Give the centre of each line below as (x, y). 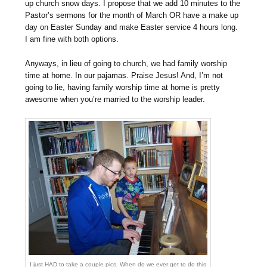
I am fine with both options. (72, 39)
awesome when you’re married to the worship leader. (115, 100)
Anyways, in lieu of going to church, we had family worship (126, 64)
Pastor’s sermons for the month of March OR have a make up (132, 15)
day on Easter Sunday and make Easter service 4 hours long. (132, 27)
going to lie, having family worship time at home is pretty (123, 88)
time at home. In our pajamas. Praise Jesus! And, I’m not (124, 76)
